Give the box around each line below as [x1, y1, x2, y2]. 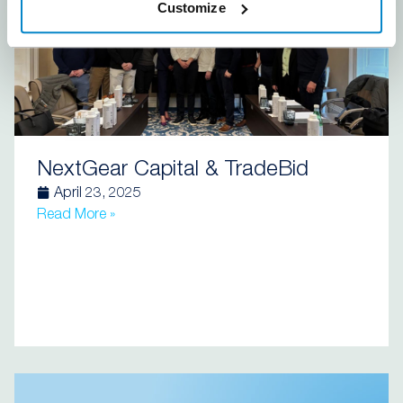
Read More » [37, 209, 115, 223]
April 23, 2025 [54, 187, 141, 201]
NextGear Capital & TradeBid [37, 160, 309, 182]
